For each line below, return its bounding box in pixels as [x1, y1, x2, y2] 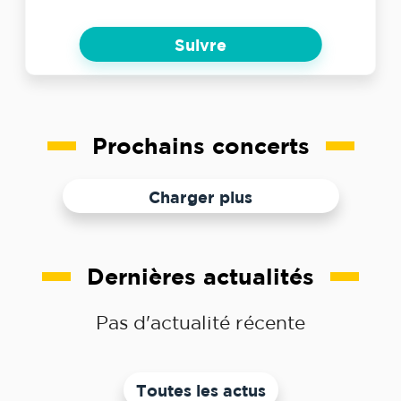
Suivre [175, 36, 226, 55]
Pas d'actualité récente [96, 311, 305, 336]
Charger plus [149, 187, 252, 207]
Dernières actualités [87, 263, 314, 290]
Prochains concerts [91, 132, 310, 158]
